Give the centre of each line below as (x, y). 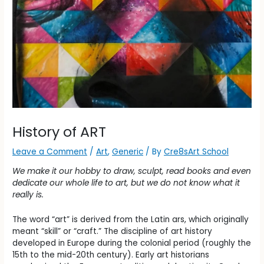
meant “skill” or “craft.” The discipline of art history (113, 232)
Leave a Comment (50, 152)
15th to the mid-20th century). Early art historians (111, 255)
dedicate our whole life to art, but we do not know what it (126, 183)
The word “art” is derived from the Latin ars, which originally (131, 220)
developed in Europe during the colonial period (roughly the (132, 243)
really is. (28, 195)
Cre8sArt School (197, 152)
